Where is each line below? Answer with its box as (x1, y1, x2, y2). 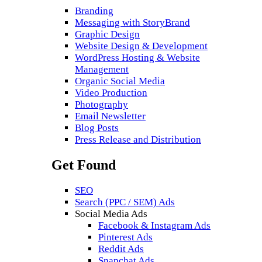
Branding (75, 5, 113, 17)
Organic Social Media (75, 75, 165, 87)
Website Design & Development (75, 40, 208, 52)
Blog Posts (75, 122, 119, 134)
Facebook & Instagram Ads (98, 220, 211, 232)
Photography (75, 99, 128, 111)
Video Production (75, 87, 147, 99)
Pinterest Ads (98, 232, 153, 243)
